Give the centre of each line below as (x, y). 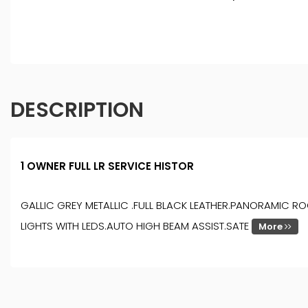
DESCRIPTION (77, 110)
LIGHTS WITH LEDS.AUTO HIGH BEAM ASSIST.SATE (136, 226)
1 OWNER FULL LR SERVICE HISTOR (107, 166)
